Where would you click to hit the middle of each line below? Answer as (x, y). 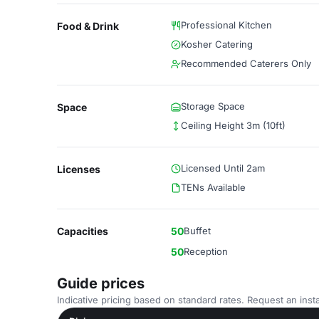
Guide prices (101, 283)
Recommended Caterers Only (246, 63)
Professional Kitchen (226, 25)
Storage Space (213, 106)
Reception (206, 251)
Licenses (79, 169)
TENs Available (213, 187)
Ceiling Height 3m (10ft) (233, 125)
